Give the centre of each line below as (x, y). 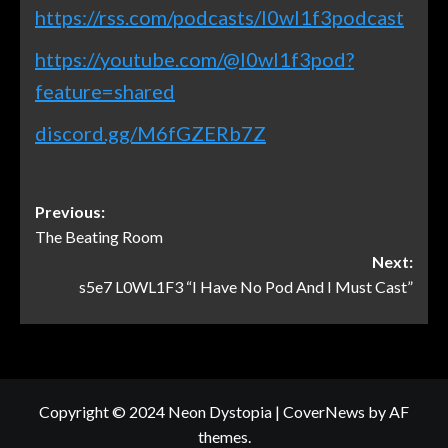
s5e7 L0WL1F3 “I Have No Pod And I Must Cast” (246, 286)
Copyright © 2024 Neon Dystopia (157, 411)
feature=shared (105, 90)
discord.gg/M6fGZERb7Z (150, 132)
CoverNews (324, 411)
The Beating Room (99, 236)
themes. (224, 436)
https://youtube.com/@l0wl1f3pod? (194, 58)
